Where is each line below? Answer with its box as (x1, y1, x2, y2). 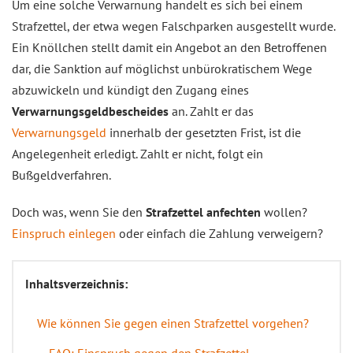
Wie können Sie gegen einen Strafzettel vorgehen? (37, 315, 309, 331)
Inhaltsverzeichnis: (25, 276, 128, 292)
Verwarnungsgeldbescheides (12, 103, 172, 119)
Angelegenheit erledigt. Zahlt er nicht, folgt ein (12, 146, 263, 162)
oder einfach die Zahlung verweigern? (116, 225, 323, 241)
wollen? (261, 204, 307, 220)
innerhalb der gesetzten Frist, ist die (106, 124, 301, 140)
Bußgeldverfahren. (12, 167, 111, 183)
